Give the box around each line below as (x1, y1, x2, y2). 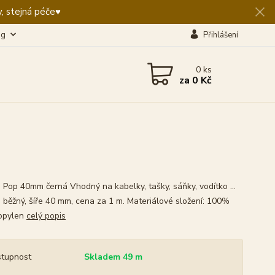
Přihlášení (203, 29, 238, 41)
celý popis (26, 210, 66, 222)
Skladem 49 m (83, 251, 142, 263)
